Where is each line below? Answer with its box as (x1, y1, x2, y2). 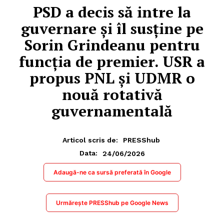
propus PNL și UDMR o (29, 67, 195, 88)
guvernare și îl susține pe (20, 18, 203, 38)
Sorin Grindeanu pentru (24, 34, 200, 55)
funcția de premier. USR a (19, 51, 205, 71)
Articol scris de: (62, 136, 118, 144)
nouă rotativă (61, 84, 162, 104)
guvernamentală (51, 100, 172, 121)
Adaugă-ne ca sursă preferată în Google (53, 168, 171, 176)
